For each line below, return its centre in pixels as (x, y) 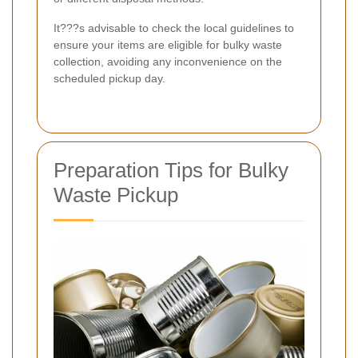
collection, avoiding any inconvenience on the (168, 61)
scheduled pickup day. (109, 78)
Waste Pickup (116, 195)
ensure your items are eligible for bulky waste (168, 44)
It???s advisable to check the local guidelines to (174, 28)
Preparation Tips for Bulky (171, 170)
